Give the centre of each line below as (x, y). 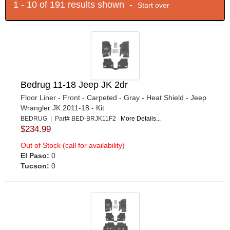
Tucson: (35, 166)
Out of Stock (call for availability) (73, 145)
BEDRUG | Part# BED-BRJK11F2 (71, 118)
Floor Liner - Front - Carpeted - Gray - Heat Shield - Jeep (113, 97)
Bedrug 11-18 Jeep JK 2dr (74, 84)
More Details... (141, 118)
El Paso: (35, 155)
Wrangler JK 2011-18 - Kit (62, 108)
